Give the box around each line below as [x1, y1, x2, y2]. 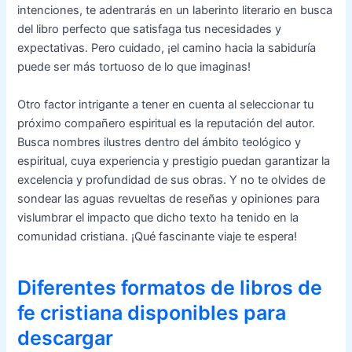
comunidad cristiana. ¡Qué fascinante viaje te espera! [17, 229, 298, 244]
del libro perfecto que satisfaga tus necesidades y [17, 22, 282, 37]
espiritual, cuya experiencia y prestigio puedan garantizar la [17, 153, 331, 168]
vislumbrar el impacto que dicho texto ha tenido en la [17, 210, 299, 225]
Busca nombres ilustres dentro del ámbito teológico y [17, 134, 302, 149]
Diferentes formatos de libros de [17, 276, 323, 299]
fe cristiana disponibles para [17, 301, 287, 324]
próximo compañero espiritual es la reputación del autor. [17, 115, 316, 130]
